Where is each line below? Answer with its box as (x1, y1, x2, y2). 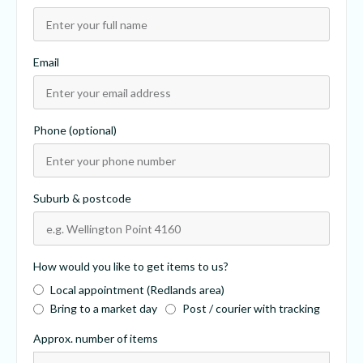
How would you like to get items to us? (33, 259, 228, 274)
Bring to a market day (50, 301, 157, 316)
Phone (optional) (33, 123, 117, 138)
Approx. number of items (33, 331, 158, 346)
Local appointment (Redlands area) (50, 282, 224, 297)
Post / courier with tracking (182, 301, 320, 316)
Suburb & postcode (33, 191, 131, 206)
